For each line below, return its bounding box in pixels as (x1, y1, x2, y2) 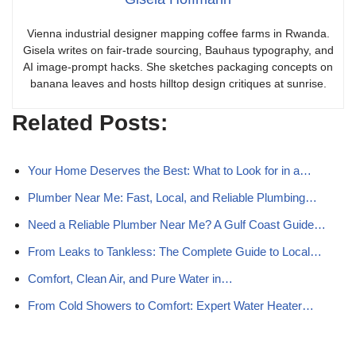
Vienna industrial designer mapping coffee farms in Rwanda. (26, 27, 330, 40)
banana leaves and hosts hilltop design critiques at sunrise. (29, 77, 327, 90)
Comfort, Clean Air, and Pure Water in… (28, 272, 233, 285)
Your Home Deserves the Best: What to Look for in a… (28, 164, 311, 177)
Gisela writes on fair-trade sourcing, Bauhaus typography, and (22, 44, 334, 56)
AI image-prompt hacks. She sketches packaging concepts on (23, 60, 333, 73)
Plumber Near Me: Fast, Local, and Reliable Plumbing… (28, 191, 317, 204)
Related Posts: (12, 110, 168, 135)
